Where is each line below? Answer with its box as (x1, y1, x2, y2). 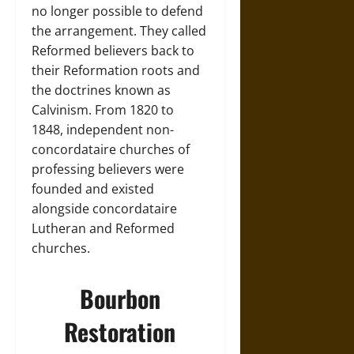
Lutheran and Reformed (32, 220, 175, 237)
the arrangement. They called (32, 22, 206, 40)
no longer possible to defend (32, 2, 203, 20)
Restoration (64, 314, 176, 349)
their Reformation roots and (32, 62, 200, 79)
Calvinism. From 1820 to (32, 101, 174, 119)
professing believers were (32, 160, 184, 178)
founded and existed (32, 180, 154, 198)
